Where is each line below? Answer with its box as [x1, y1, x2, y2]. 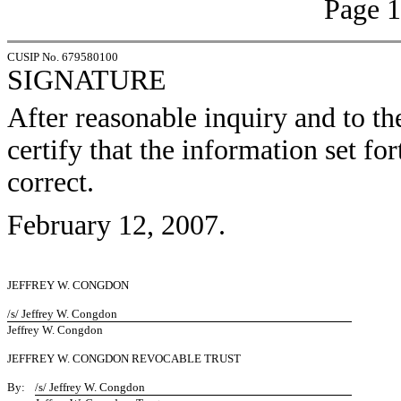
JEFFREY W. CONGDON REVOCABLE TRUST [7, 352, 241, 365]
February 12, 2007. [7, 209, 226, 241]
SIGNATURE [7, 64, 166, 96]
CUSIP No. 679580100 [7, 50, 118, 64]
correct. [7, 166, 94, 198]
